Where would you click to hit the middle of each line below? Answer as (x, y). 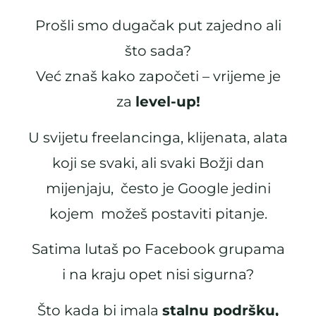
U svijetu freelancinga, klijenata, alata (158, 137)
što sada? (158, 51)
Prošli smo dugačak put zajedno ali (158, 26)
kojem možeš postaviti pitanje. (158, 213)
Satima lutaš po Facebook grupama (158, 249)
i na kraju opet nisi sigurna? (158, 275)
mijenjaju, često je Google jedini (158, 188)
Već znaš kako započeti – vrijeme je (158, 77)
